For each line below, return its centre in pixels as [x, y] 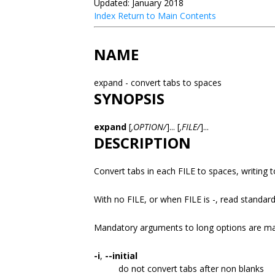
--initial [121, 256]
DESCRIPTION [142, 143]
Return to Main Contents [167, 16]
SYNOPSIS [129, 99]
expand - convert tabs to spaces [159, 83]
